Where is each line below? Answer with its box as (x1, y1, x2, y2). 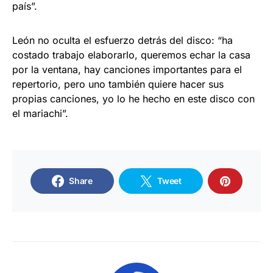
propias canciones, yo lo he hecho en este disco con (12, 93, 255, 105)
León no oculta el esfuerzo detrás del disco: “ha (12, 34, 233, 47)
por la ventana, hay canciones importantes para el (12, 63, 242, 76)
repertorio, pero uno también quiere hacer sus (12, 78, 224, 91)
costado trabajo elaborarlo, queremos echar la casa (12, 49, 250, 62)
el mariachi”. (12, 107, 68, 120)
